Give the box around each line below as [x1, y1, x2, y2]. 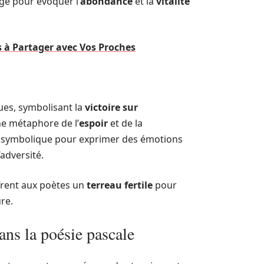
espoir [79, 117, 108, 130]
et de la [108, 117, 143, 130]
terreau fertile [87, 179, 153, 192]
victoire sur [85, 101, 138, 114]
